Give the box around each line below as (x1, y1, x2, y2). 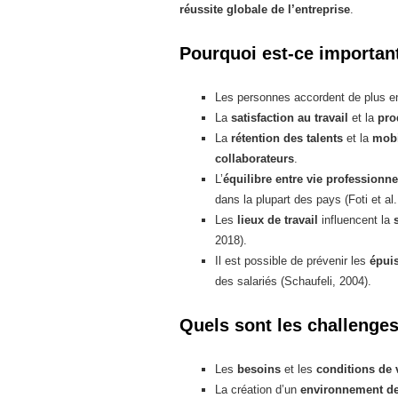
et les (281, 362, 316, 376)
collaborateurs (215, 152, 294, 165)
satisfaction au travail (231, 111, 348, 124)
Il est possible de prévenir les (215, 254, 370, 267)
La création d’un (215, 383, 300, 396)
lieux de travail (237, 213, 318, 227)
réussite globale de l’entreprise (179, 3, 350, 16)
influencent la (318, 213, 394, 227)
